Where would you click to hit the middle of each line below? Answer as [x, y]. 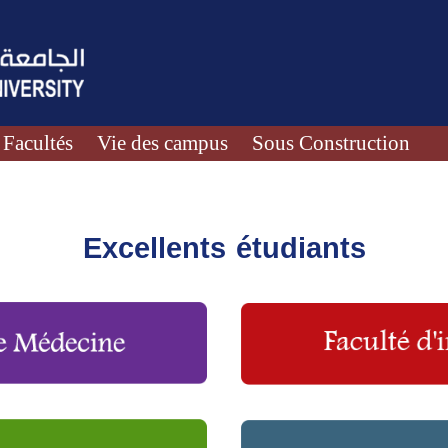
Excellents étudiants [224, 248]
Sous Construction [331, 142]
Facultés [38, 142]
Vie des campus [163, 142]
